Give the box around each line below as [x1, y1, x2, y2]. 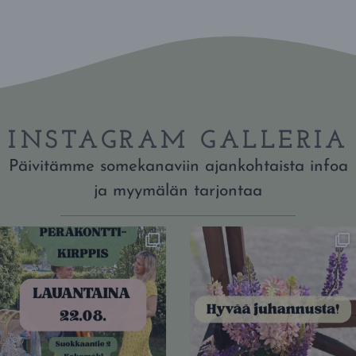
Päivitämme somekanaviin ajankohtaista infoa [8, 157, 348, 175]
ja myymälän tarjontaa [94, 182, 262, 199]
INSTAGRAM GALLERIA [8, 128, 348, 154]
